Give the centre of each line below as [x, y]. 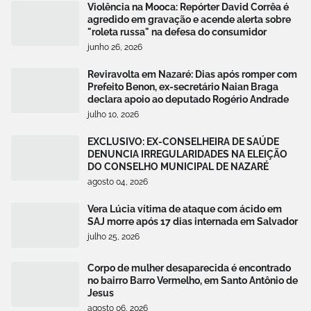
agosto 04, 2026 [118, 182]
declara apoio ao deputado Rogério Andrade [188, 99]
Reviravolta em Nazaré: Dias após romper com [192, 74]
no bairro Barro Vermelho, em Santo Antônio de [193, 280]
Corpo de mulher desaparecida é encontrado [189, 268]
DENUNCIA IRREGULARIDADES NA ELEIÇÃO [187, 154]
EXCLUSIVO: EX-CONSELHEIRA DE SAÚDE [183, 141]
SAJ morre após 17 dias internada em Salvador [193, 221]
